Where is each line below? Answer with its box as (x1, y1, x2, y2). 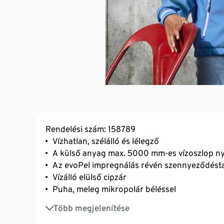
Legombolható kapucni (52, 197, 140, 208)
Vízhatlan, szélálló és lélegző (52, 135, 159, 146)
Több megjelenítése (53, 202, 129, 213)
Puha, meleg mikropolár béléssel (52, 183, 176, 194)
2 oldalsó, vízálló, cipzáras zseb (52, 209, 169, 220)
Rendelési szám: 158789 (45, 123, 135, 134)
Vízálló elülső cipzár (52, 171, 126, 182)
